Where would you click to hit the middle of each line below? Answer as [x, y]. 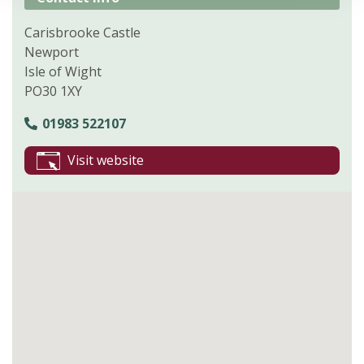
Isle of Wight [63, 71]
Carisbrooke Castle [82, 32]
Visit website [106, 160]
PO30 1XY [53, 91]
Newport [52, 52]
